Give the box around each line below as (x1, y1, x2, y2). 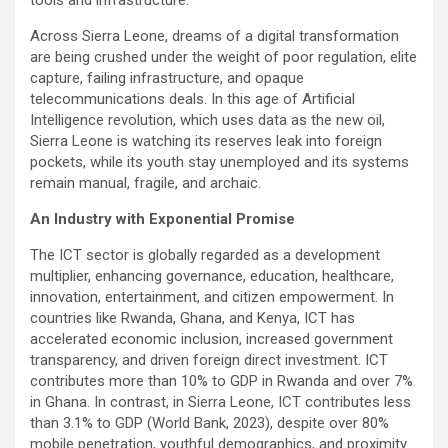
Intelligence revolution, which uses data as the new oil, (30, 111, 385, 130)
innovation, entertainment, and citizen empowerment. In (30, 288, 394, 307)
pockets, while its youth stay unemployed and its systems (30, 153, 409, 172)
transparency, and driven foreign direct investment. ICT (30, 351, 388, 370)
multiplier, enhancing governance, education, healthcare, (30, 267, 394, 286)
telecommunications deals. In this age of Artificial (30, 90, 355, 109)
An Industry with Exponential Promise (30, 210, 295, 229)
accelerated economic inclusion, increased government (30, 330, 393, 349)
